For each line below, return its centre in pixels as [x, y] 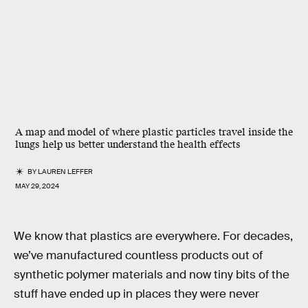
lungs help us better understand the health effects [128, 145]
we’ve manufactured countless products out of [138, 255]
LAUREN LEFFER [66, 172]
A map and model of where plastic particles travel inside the [154, 132]
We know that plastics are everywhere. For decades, [153, 236]
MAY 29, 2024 [37, 186]
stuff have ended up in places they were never [136, 294]
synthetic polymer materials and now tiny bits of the [152, 275]
